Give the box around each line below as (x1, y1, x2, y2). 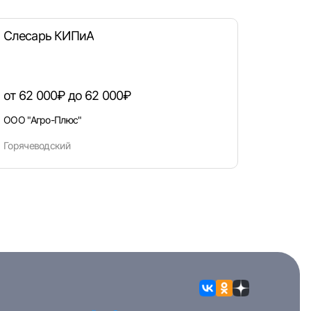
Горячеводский (3, 140, 70, 151)
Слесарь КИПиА (3, 28, 94, 43)
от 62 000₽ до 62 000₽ (3, 88, 132, 103)
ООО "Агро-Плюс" (3, 114, 82, 126)
